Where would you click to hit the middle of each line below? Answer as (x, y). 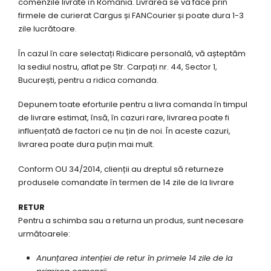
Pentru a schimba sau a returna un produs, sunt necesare (131, 220)
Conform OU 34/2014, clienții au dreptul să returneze (121, 169)
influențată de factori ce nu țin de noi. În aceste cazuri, (124, 131)
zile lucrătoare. (47, 29)
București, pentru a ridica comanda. (88, 80)
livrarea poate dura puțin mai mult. (86, 145)
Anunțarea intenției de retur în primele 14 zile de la (134, 258)
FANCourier (154, 16)
